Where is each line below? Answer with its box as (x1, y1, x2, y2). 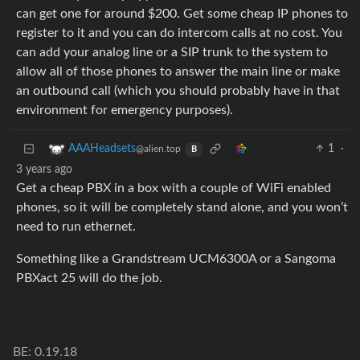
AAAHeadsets (68, 143, 136, 155)
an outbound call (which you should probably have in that (16, 84, 340, 98)
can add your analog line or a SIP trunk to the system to (16, 46, 328, 59)
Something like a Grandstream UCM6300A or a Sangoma (16, 252, 336, 266)
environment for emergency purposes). (16, 104, 233, 117)
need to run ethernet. (16, 220, 136, 234)
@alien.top (136, 144, 181, 154)
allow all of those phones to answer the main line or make (16, 65, 340, 79)
